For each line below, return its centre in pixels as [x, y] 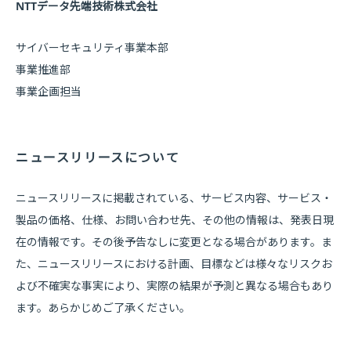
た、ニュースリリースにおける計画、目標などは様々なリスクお [174, 264]
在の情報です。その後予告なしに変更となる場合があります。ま [174, 242]
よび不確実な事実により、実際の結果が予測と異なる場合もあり [174, 286]
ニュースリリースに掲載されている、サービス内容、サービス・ [174, 198]
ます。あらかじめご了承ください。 [103, 308]
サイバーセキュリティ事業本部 [92, 47]
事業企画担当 [49, 91]
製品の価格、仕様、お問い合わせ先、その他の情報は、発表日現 [175, 220]
